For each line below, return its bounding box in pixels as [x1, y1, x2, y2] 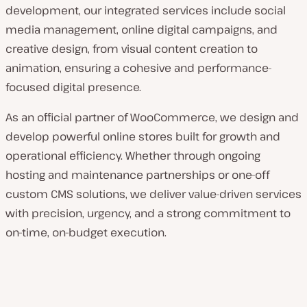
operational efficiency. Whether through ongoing [5, 148, 260, 163]
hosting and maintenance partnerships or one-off [5, 167, 269, 182]
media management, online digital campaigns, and [5, 22, 278, 37]
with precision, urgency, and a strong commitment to [5, 206, 291, 221]
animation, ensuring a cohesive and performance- [5, 60, 272, 75]
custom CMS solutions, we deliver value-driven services [5, 186, 302, 201]
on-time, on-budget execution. [5, 225, 167, 240]
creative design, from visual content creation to [5, 41, 258, 56]
